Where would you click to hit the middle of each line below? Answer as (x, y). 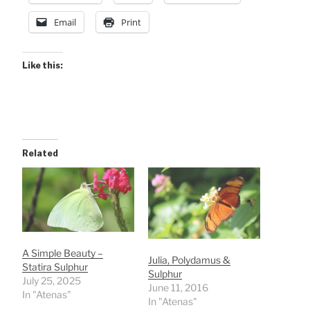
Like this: (43, 66)
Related (40, 154)
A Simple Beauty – (63, 253)
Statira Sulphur (55, 266)
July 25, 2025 (52, 280)
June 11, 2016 (178, 288)
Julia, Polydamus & (189, 260)
